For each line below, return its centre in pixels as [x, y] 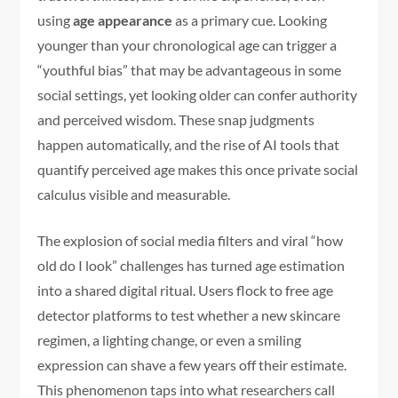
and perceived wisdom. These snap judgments [176, 119]
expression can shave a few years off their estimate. [192, 364]
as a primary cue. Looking [250, 20]
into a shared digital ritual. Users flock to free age [186, 290]
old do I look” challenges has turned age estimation [191, 265]
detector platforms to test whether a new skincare [189, 314]
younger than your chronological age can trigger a [187, 44]
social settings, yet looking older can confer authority [198, 94]
